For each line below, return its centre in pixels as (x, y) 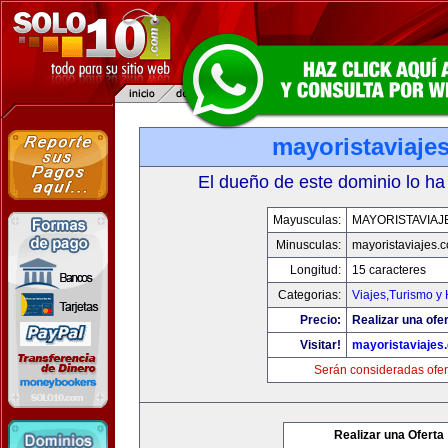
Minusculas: (308, 245)
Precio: (320, 320)
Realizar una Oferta (389, 435)
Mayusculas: (307, 220)
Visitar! (320, 345)
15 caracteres (389, 270)
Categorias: (309, 295)
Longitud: (315, 270)
